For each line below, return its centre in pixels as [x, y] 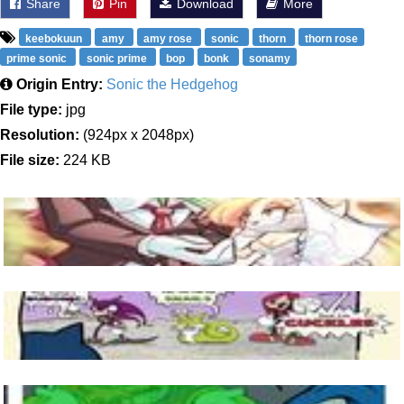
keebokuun [55, 39]
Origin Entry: [60, 84]
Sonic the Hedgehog [172, 84]
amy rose [169, 39]
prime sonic [38, 59]
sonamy [269, 59]
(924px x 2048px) [137, 135]
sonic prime [118, 59]
